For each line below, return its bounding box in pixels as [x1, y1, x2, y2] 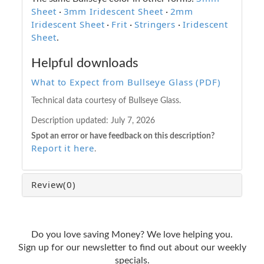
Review [31, 178, 64, 190]
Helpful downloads [31, 56, 138, 70]
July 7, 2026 [111, 116, 155, 126]
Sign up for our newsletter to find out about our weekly [18, 242, 246, 252]
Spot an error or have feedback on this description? [31, 131, 214, 140]
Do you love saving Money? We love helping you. [31, 229, 233, 239]
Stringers [134, 18, 176, 30]
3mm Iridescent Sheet [63, 5, 163, 17]
